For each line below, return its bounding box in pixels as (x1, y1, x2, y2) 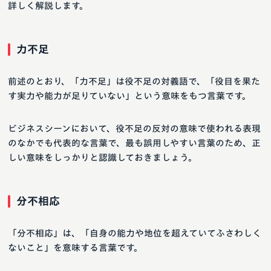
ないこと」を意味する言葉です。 (8, 243, 143, 253)
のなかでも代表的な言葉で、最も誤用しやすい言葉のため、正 (8, 139, 261, 148)
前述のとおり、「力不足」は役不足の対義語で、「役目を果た (8, 77, 260, 87)
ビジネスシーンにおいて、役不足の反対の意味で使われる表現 (8, 124, 261, 134)
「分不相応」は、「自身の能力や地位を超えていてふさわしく (8, 229, 261, 238)
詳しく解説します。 (8, 1, 88, 11)
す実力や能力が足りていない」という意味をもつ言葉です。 (8, 91, 251, 101)
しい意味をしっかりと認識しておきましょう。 (8, 153, 197, 163)
